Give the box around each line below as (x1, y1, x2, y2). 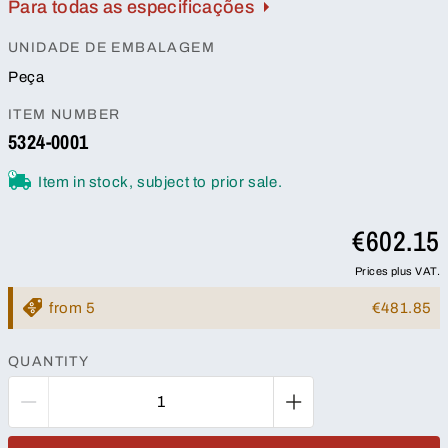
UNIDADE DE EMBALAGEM (8, 39, 215, 55)
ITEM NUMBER (8, 106, 121, 122)
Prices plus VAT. (354, 264, 440, 277)
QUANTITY (8, 353, 90, 369)
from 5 (49, 299, 96, 316)
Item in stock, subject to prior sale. (38, 173, 283, 190)
